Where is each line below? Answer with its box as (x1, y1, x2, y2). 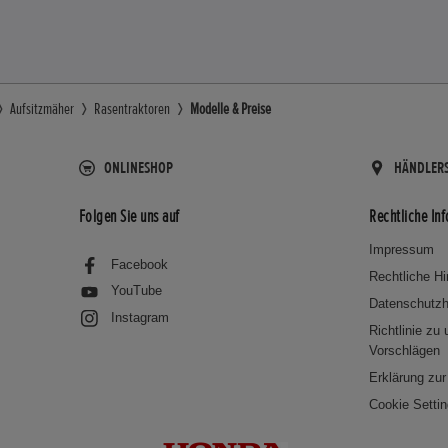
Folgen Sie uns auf (78, 205, 180, 228)
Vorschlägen (369, 342, 441, 358)
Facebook (110, 256, 168, 272)
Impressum (369, 241, 435, 257)
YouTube (110, 283, 162, 299)
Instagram (110, 309, 169, 325)
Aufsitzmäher (10, 98, 74, 119)
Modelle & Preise (190, 98, 271, 119)
